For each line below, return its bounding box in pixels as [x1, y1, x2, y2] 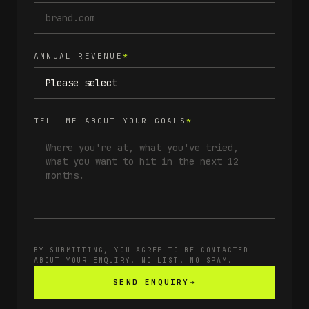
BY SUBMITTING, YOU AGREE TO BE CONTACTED [34, 246, 249, 255]
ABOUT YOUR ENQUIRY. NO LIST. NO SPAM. [34, 256, 233, 265]
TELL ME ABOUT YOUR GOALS [34, 116, 186, 126]
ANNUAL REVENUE [34, 51, 123, 61]
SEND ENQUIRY [113, 277, 190, 287]
